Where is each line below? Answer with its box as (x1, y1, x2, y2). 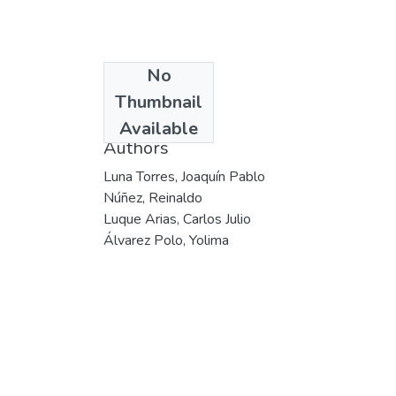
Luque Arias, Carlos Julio (103, 209, 251, 229)
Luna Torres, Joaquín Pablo (103, 166, 265, 187)
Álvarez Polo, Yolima (103, 230, 229, 250)
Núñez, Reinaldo (103, 187, 202, 208)
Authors (103, 135, 169, 160)
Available (119, 116, 198, 141)
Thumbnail (115, 89, 202, 114)
